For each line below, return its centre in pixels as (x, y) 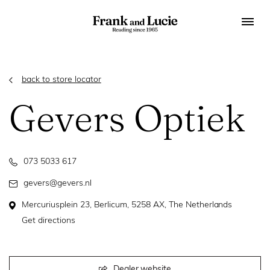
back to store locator (61, 80)
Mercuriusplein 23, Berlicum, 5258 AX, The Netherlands (127, 205)
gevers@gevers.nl (58, 184)
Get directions (49, 221)
